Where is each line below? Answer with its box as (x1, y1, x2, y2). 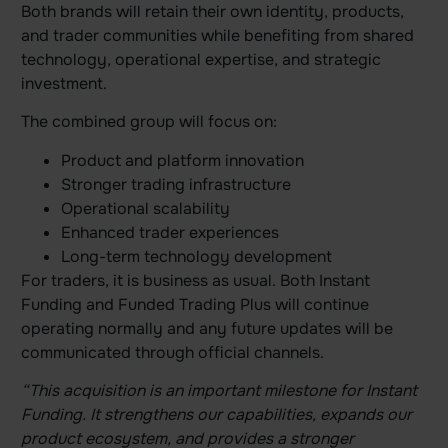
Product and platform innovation (60, 149, 304, 171)
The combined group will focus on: (20, 111, 277, 133)
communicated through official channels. (20, 341, 324, 363)
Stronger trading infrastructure (60, 173, 291, 195)
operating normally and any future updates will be (20, 317, 393, 339)
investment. (20, 72, 107, 94)
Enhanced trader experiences (60, 221, 279, 243)
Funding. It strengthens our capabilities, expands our (20, 404, 412, 426)
